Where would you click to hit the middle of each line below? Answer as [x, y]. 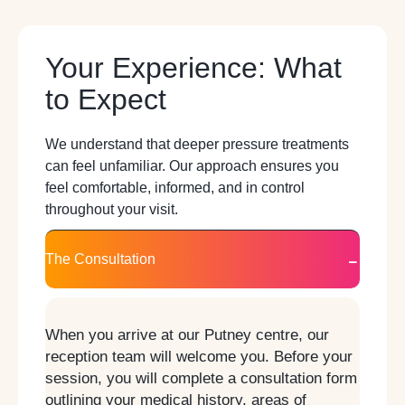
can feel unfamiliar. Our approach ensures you [192, 165]
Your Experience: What [193, 67]
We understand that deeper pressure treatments [197, 144]
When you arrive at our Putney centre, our [187, 334]
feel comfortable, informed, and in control [175, 187]
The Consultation [100, 259]
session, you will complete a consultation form [201, 378]
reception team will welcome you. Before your [199, 356]
